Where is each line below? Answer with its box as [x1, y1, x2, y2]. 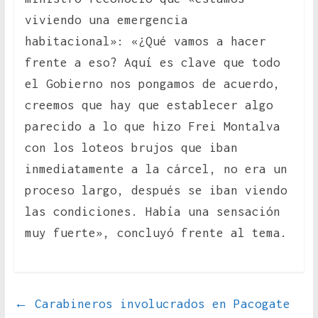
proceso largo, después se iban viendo [24, 183, 287, 198]
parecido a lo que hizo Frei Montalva [24, 119, 280, 134]
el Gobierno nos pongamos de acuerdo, [24, 77, 280, 92]
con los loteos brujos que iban [24, 141, 238, 155]
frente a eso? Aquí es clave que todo [24, 55, 280, 70]
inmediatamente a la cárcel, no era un [24, 162, 287, 177]
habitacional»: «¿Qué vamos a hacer [24, 34, 266, 49]
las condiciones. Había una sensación [24, 204, 280, 219]
